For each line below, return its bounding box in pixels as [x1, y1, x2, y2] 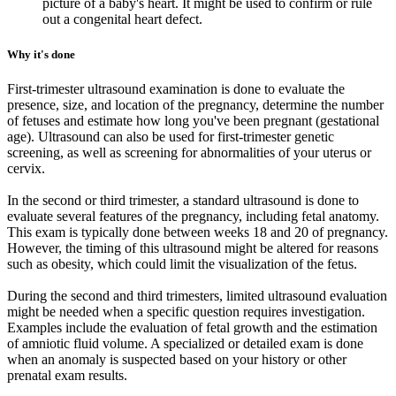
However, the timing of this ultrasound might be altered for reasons [7, 240, 378, 255]
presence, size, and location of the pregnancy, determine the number [7, 96, 384, 112]
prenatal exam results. [7, 367, 127, 383]
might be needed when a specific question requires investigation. [7, 303, 365, 319]
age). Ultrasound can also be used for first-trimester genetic [7, 128, 334, 144]
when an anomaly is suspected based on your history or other [7, 351, 346, 367]
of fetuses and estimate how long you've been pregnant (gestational [7, 112, 379, 128]
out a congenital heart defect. [42, 11, 202, 27]
